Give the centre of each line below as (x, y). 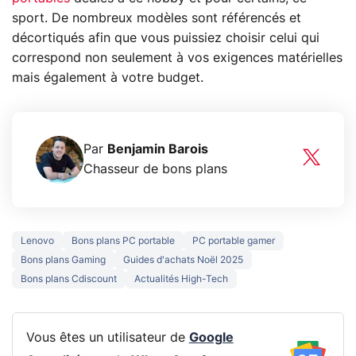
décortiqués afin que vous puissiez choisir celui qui (166, 38)
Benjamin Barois (158, 149)
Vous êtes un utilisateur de (107, 337)
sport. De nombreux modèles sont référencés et (157, 18)
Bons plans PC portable (123, 240)
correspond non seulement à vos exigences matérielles (177, 58)
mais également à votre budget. (108, 77)
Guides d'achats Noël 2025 (183, 259)
